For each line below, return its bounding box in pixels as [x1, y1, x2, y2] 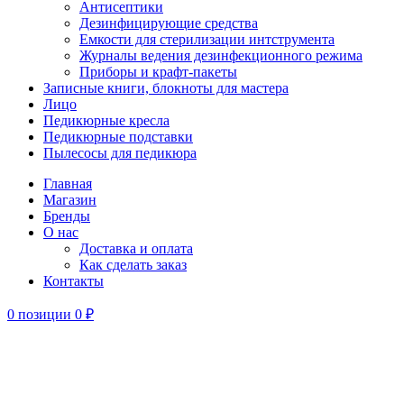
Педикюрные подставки [43, 129, 193, 144]
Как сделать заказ [79, 257, 187, 272]
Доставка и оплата [79, 241, 193, 256]
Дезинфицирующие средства [79, 15, 258, 31]
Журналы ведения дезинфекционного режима [79, 48, 363, 63]
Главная [43, 176, 92, 191]
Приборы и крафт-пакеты [79, 64, 237, 79]
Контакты [43, 273, 104, 289]
